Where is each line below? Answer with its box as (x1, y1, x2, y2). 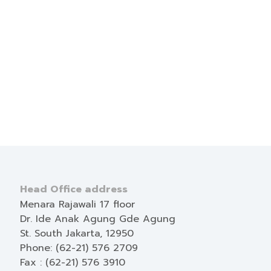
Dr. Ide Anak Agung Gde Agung (20, 212, 176, 226)
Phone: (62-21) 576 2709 (20, 241, 139, 255)
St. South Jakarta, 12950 (20, 226, 134, 241)
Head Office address (20, 182, 128, 197)
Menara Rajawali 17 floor (20, 197, 135, 212)
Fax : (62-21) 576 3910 (20, 255, 126, 270)
